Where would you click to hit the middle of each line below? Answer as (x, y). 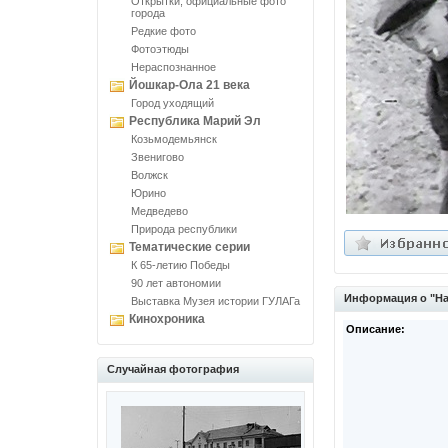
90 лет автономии (176, 283)
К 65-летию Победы (180, 265)
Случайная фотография (173, 369)
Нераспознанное (173, 67)
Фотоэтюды (160, 49)
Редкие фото (163, 31)
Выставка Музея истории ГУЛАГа (215, 301)
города (148, 13)
